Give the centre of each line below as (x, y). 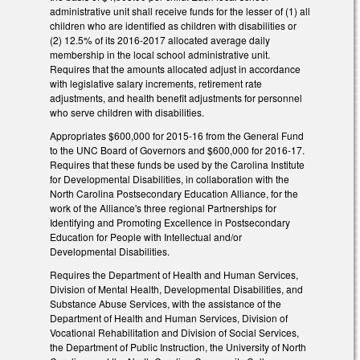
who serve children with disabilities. (127, 112)
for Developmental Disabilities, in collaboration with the (170, 179)
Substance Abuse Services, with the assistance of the (166, 304)
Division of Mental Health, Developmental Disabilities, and (176, 289)
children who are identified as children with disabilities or (173, 26)
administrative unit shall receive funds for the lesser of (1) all (180, 11)
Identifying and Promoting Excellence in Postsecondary (170, 223)
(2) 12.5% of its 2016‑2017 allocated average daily (160, 40)
